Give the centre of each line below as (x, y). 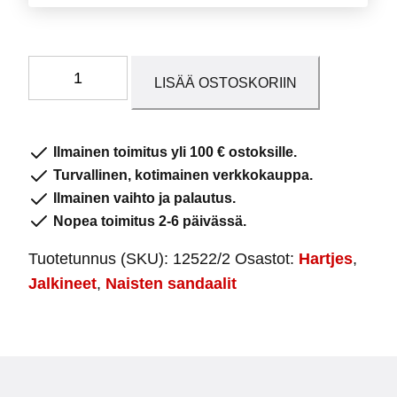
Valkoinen (62, 142)
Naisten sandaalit (171, 284)
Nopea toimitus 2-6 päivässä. (148, 221)
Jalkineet (62, 284)
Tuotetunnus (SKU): (101, 259)
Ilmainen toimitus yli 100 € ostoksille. (173, 152)
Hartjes (326, 259)
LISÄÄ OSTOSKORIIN (226, 83)
